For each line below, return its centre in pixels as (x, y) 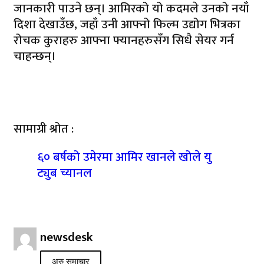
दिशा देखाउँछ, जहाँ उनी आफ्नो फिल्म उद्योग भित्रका (127, 24)
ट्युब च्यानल (65, 173)
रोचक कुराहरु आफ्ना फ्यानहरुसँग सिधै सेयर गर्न (124, 40)
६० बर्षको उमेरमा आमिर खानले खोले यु (124, 157)
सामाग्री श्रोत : (44, 129)
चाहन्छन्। (35, 56)
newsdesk (66, 237)
